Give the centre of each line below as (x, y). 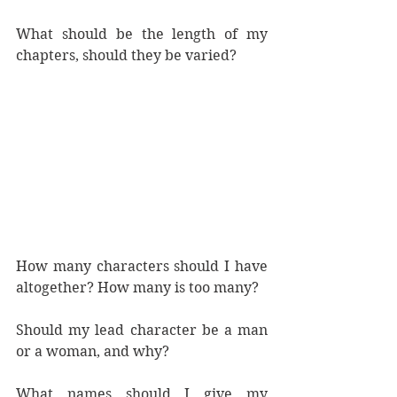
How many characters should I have (142, 266)
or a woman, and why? (93, 351)
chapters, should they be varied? (126, 55)
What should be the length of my (142, 34)
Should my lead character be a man (142, 330)
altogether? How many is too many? (137, 287)
